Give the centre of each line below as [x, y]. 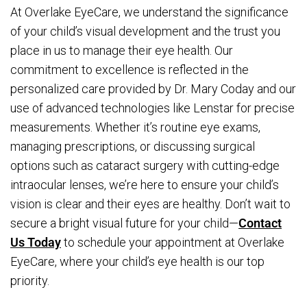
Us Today [36, 242]
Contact [260, 223]
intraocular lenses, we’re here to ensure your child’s [145, 185]
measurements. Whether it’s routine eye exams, [135, 127]
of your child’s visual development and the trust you [145, 31]
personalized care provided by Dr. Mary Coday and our [153, 89]
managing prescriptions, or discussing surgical [133, 146]
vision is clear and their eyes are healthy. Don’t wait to [150, 204]
